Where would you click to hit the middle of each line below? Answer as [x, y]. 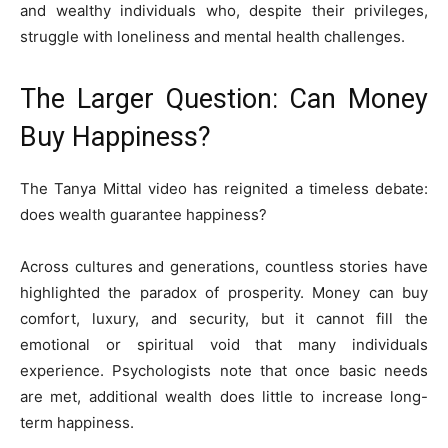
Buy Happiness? [115, 137]
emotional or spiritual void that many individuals [224, 344]
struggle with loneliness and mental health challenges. [212, 36]
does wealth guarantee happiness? [143, 214]
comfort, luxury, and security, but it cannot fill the [224, 318]
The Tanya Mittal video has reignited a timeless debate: [224, 188]
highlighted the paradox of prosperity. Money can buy [224, 292]
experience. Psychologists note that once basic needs [224, 370]
